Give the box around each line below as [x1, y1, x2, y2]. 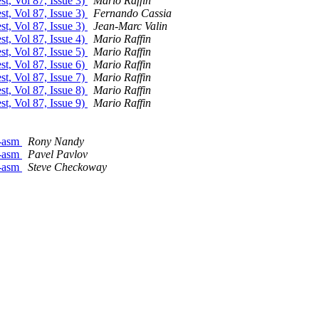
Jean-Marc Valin [93, 20, 167, 33]
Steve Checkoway [28, 161, 107, 174]
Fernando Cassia [93, 7, 172, 20]
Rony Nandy [28, 135, 84, 148]
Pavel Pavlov [28, 148, 88, 161]
